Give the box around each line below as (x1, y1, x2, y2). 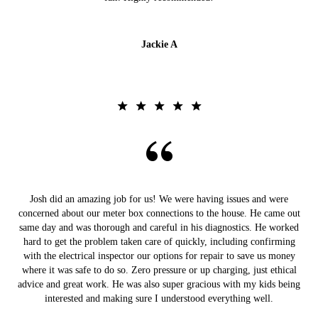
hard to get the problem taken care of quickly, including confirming (23, 236, 295, 248)
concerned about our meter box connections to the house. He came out (18, 208, 300, 219)
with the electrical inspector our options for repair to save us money (23, 251, 295, 262)
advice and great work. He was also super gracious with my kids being (18, 279, 300, 290)
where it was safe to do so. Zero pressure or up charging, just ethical (21, 265, 297, 276)
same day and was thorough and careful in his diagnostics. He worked (19, 222, 299, 234)
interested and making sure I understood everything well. (45, 293, 273, 305)
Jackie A (141, 39, 177, 50)
